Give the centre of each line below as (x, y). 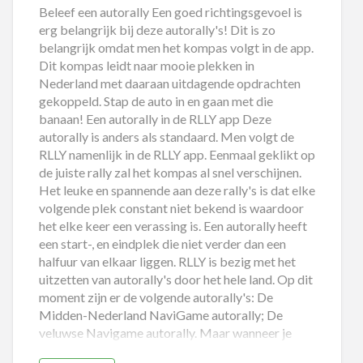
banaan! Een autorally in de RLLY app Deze (155, 119)
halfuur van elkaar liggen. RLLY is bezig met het (167, 262)
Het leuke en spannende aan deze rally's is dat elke (177, 190)
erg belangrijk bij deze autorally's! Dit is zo (157, 30)
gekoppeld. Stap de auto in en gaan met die (156, 101)
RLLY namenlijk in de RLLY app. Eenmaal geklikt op (177, 155)
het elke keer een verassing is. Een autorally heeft (173, 226)
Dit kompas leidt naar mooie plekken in (146, 66)
